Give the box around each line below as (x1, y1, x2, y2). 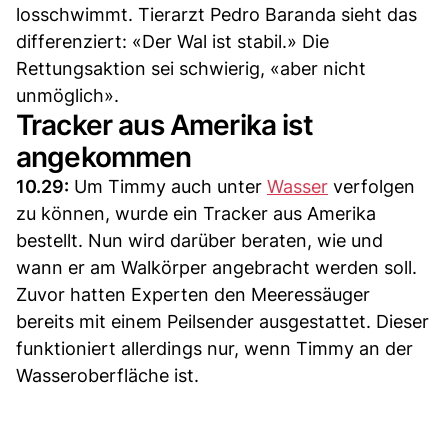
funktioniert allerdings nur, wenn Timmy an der (16, 337, 413, 359)
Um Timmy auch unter (69, 175, 267, 197)
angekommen (16, 139, 192, 174)
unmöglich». (16, 84, 119, 106)
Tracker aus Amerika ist (16, 107, 313, 142)
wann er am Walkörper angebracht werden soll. (16, 256, 417, 278)
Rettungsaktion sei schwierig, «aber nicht (16, 57, 366, 79)
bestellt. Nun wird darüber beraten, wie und (16, 229, 383, 251)
